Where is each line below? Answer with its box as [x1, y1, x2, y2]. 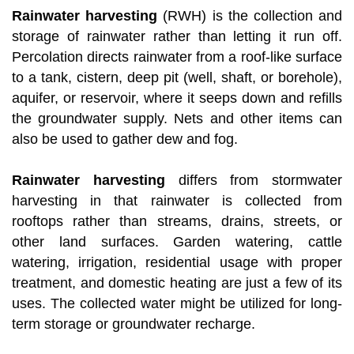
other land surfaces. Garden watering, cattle [12, 234, 342, 250]
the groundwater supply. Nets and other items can [12, 111, 342, 127]
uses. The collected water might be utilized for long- [12, 296, 342, 312]
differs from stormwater [164, 172, 342, 189]
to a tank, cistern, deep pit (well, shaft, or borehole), [12, 70, 342, 86]
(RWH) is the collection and [157, 8, 343, 24]
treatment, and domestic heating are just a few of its [12, 275, 342, 292]
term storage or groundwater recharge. [12, 316, 255, 333]
